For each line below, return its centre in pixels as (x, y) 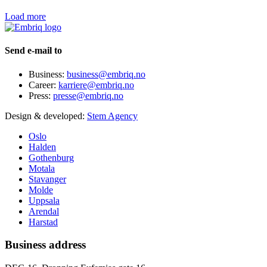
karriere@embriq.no (96, 85)
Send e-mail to (33, 51)
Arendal (44, 211)
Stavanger (47, 179)
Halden (42, 147)
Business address (45, 245)
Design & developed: (46, 116)
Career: (44, 85)
